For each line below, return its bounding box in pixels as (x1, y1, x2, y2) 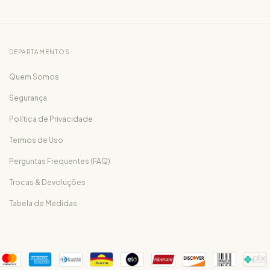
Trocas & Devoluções (9, 178, 86, 187)
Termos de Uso (9, 136, 63, 145)
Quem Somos (9, 72, 59, 82)
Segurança (9, 93, 47, 103)
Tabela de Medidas (9, 199, 77, 209)
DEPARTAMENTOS (9, 48, 70, 56)
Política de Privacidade (9, 115, 93, 124)
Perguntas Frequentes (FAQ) (9, 157, 110, 166)
